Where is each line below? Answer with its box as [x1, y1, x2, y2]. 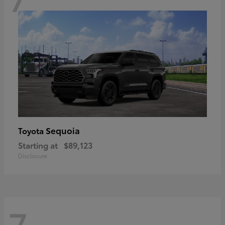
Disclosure [18, 151, 47, 160]
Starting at [18, 139, 58, 151]
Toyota [18, 124, 46, 136]
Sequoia [46, 124, 80, 136]
